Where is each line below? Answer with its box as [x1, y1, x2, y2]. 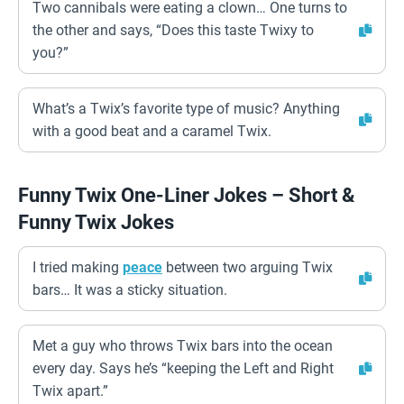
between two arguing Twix [162, 259, 333, 276]
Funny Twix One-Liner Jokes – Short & [18, 184, 354, 207]
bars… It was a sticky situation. [32, 281, 227, 298]
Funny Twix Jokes [18, 211, 174, 234]
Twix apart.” [32, 382, 108, 399]
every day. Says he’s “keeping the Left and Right [32, 360, 334, 377]
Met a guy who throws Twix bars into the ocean [32, 337, 333, 354]
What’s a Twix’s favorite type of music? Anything [32, 100, 340, 117]
